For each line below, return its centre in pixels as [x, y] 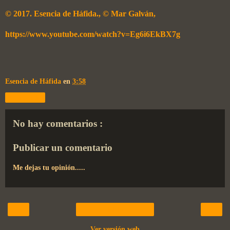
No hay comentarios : [58, 123]
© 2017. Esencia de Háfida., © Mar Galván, [81, 13]
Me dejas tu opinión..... [49, 167]
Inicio [115, 210]
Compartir [25, 97]
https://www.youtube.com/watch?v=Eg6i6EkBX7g [93, 34]
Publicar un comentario [63, 148]
